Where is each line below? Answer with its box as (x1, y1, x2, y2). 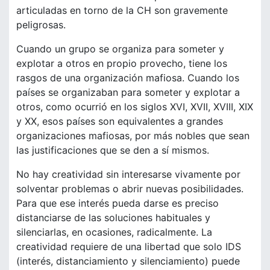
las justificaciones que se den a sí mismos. (16, 144, 209, 157)
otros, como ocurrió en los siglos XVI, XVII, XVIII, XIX (16, 101, 253, 113)
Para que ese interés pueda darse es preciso (16, 197, 219, 210)
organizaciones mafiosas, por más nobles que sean (16, 130, 250, 142)
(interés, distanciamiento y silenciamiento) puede (16, 255, 240, 268)
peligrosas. (16, 19, 66, 31)
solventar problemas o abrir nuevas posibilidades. (16, 183, 243, 195)
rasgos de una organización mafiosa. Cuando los (16, 72, 239, 84)
